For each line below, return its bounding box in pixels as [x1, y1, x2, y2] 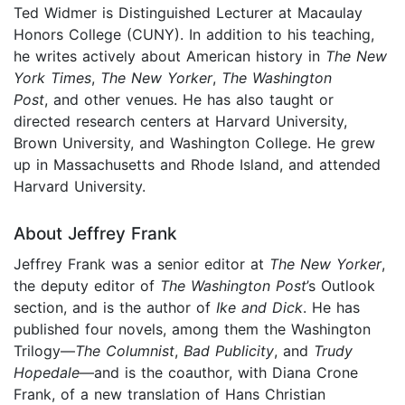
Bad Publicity [178, 342, 274, 361]
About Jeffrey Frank [14, 223, 177, 245]
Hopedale [14, 363, 80, 382]
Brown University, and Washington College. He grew [14, 134, 375, 153]
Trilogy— [14, 342, 75, 361]
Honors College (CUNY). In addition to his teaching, [14, 25, 374, 44]
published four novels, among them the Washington [14, 320, 371, 339]
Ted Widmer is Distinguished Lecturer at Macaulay [14, 4, 363, 23]
